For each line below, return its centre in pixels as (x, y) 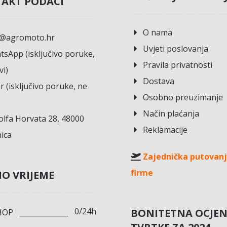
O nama (158, 33)
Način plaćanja (171, 114)
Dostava (159, 81)
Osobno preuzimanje (183, 98)
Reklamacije (165, 130)
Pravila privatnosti (178, 65)
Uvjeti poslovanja (176, 49)
